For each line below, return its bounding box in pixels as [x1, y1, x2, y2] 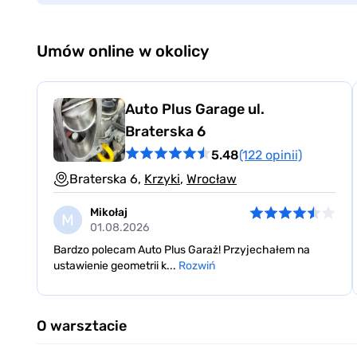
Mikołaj [90, 206, 127, 220]
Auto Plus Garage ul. [125, 100, 265, 119]
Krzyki [144, 171, 180, 187]
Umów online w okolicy [37, 41, 209, 61]
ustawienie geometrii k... [53, 259, 178, 273]
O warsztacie [37, 317, 127, 335]
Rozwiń [178, 259, 215, 273]
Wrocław [186, 171, 237, 187]
